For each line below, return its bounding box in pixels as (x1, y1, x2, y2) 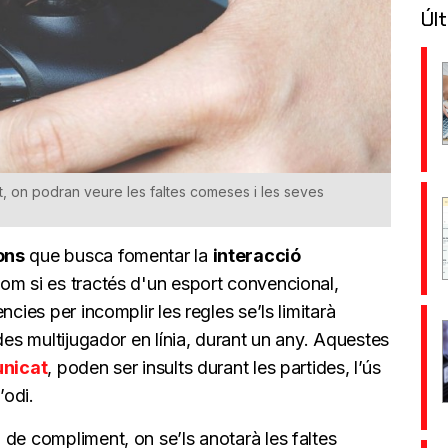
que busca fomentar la (24, 245, 213, 267)
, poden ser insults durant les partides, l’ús (47, 357, 381, 379)
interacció (212, 245, 301, 267)
